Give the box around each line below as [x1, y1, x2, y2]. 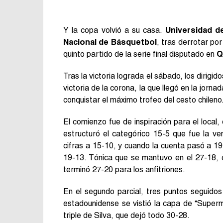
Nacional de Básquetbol [63, 37, 157, 47]
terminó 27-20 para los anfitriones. [63, 164, 185, 174]
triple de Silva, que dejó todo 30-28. [63, 210, 190, 220]
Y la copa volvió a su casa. [63, 25, 165, 35]
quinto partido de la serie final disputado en [63, 49, 217, 59]
